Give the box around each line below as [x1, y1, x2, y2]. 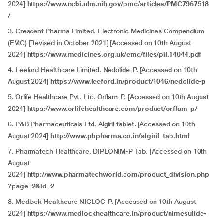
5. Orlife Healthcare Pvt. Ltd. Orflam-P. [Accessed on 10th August [8, 93, 209, 101]
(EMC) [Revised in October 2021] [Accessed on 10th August [8, 39, 191, 46]
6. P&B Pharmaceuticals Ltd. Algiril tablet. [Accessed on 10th [8, 120, 196, 128]
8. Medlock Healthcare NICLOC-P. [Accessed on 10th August [8, 198, 196, 205]
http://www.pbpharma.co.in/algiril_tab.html [50, 132, 190, 139]
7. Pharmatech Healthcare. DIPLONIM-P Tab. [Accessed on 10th [8, 147, 207, 155]
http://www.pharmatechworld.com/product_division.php [27, 170, 209, 178]
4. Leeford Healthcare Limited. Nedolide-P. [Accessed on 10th [8, 66, 198, 74]
